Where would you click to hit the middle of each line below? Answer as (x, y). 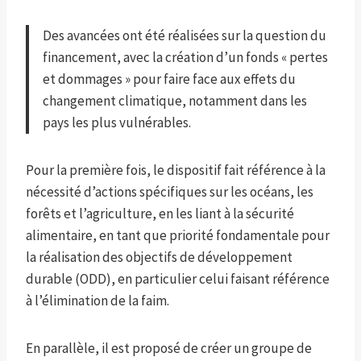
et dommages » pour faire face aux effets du (169, 79)
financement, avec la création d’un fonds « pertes (185, 58)
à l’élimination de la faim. (98, 301)
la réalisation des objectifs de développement (159, 257)
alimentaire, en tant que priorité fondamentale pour (178, 236)
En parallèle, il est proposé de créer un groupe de (169, 349)
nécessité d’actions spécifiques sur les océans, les (170, 192)
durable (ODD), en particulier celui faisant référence (178, 279)
